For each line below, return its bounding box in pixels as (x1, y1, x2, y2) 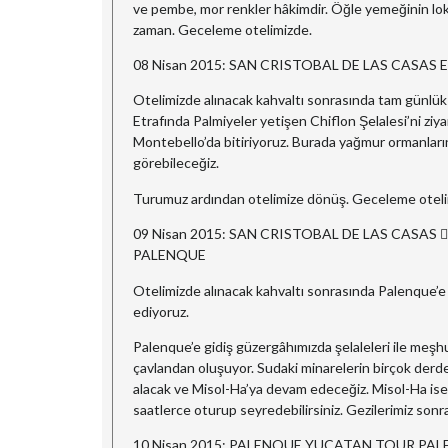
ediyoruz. (133, 302, 189, 320)
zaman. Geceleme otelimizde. (133, 20, 312, 38)
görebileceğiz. (133, 154, 219, 172)
